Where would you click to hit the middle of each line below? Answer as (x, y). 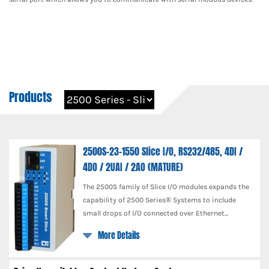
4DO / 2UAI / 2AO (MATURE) (133, 167)
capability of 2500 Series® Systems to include (160, 200)
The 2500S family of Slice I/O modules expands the (166, 187)
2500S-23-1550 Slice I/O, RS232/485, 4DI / (163, 152)
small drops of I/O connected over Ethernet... (156, 213)
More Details (119, 236)
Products (31, 97)
